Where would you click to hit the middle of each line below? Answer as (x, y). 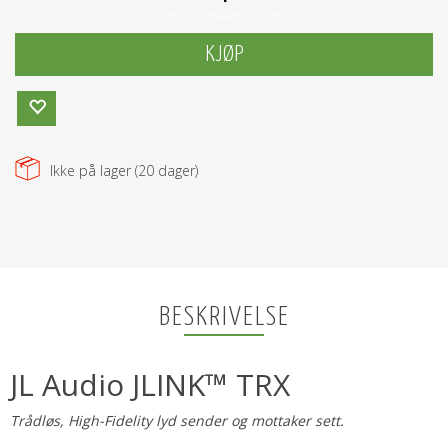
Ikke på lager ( (94, 170)
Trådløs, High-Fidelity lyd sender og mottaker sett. (177, 420)
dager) (176, 170)
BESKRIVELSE (224, 317)
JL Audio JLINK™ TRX (150, 384)
